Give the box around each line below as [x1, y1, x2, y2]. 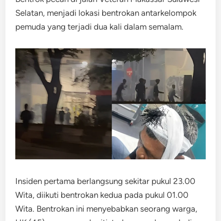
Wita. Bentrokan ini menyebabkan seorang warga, [15, 203, 198, 214]
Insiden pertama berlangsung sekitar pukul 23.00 [15, 176, 196, 186]
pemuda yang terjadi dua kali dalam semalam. [15, 22, 184, 32]
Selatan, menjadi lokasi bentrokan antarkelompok [15, 8, 197, 18]
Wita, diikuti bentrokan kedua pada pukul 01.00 [15, 189, 189, 200]
